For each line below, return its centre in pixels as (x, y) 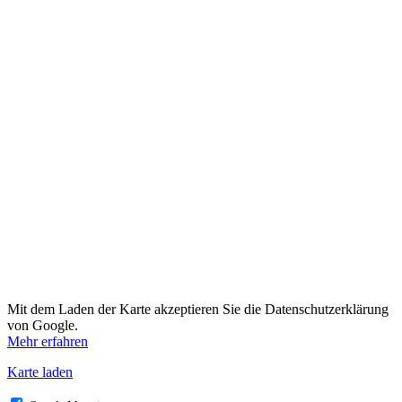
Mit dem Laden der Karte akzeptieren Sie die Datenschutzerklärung (198, 309)
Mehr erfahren (48, 341)
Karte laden (40, 371)
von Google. (43, 325)
